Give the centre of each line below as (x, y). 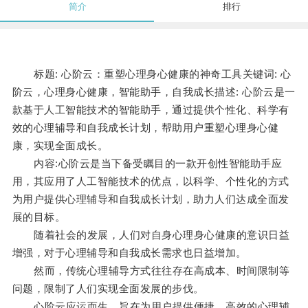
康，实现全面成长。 (60, 146)
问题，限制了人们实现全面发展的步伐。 (108, 289)
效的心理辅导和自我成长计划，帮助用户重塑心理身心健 (145, 128)
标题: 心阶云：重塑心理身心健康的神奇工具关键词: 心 (152, 74)
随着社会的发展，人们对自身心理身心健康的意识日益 (151, 235)
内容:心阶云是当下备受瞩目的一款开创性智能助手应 (147, 164)
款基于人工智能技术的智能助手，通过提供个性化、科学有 (151, 110)
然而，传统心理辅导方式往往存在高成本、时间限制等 (151, 271)
